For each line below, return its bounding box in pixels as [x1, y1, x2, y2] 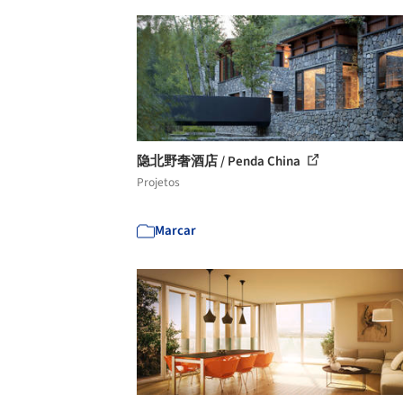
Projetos [137, 173, 180, 191]
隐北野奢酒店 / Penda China [137, 151, 303, 171]
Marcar [155, 220, 196, 240]
